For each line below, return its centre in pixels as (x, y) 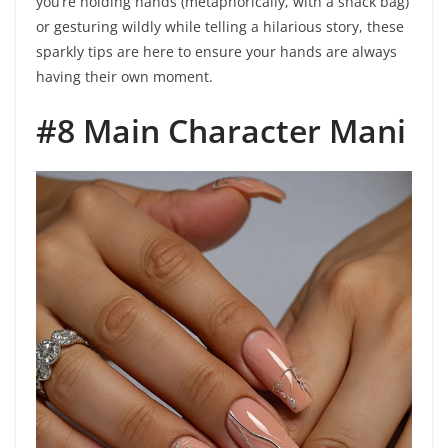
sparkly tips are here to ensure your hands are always (216, 52)
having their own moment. (124, 77)
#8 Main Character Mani (221, 131)
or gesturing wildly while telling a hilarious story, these (220, 27)
